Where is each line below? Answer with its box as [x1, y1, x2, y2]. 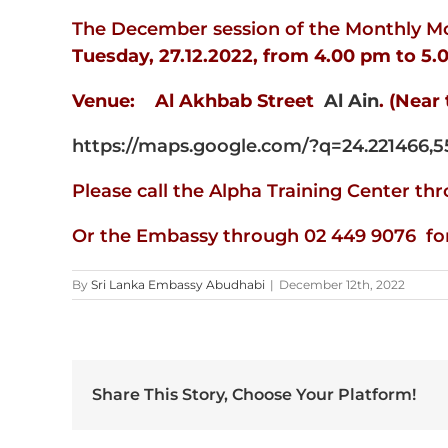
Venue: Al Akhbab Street [72, 90, 319, 113]
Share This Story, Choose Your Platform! [92, 385, 416, 405]
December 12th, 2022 [279, 277, 405, 293]
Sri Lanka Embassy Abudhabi [91, 277, 265, 293]
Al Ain [319, 90, 379, 113]
